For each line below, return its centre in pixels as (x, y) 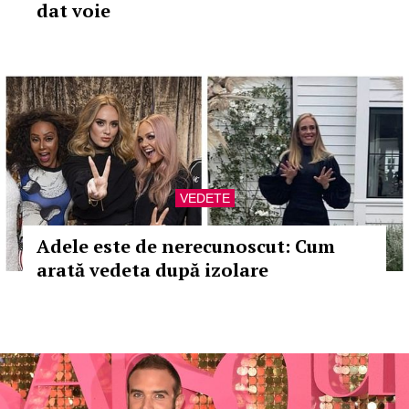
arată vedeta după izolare (152, 270)
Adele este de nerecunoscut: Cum (186, 246)
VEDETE (204, 198)
